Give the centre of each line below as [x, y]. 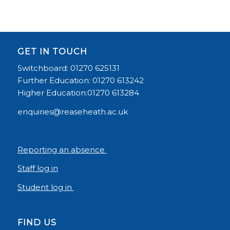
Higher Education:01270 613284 [78, 93]
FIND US [37, 222]
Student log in [45, 187]
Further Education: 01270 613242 [80, 81]
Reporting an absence [62, 149]
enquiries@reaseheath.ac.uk [72, 112]
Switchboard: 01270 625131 [68, 68]
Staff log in [37, 168]
